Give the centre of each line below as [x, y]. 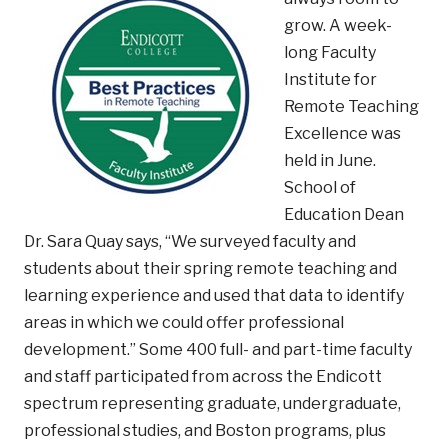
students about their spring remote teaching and [210, 268]
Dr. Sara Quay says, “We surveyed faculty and [190, 241]
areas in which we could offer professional [184, 322]
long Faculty [330, 52]
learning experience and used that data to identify [214, 295]
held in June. [330, 160]
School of [320, 187]
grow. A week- [338, 25]
